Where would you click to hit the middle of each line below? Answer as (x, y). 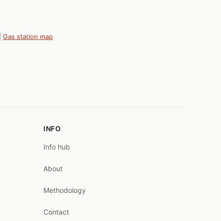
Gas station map (28, 36)
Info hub (57, 147)
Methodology (65, 190)
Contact (56, 212)
